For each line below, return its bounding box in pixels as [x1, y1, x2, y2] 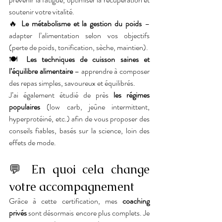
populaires [9, 101, 40, 112]
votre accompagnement [9, 179, 134, 194]
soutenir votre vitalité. [9, 6, 74, 17]
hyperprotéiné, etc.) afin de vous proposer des [9, 113, 150, 124]
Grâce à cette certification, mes [9, 195, 122, 207]
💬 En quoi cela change [9, 162, 150, 177]
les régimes [113, 89, 150, 101]
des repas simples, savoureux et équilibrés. [9, 77, 135, 89]
